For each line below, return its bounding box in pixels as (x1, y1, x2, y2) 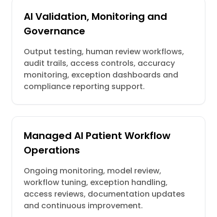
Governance (24, 24, 85, 38)
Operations (24, 143, 80, 157)
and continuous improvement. (24, 200, 143, 211)
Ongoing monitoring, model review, (24, 165, 161, 176)
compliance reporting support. (24, 81, 145, 92)
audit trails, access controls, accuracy (24, 58, 175, 69)
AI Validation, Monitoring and (24, 10, 167, 23)
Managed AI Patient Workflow (24, 129, 170, 142)
